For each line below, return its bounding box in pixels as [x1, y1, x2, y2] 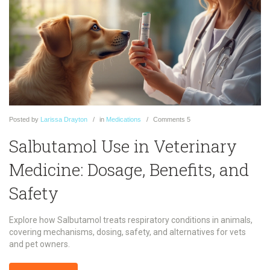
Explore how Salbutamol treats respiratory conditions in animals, [9, 215, 253, 225]
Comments [153, 116, 185, 124]
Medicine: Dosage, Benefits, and [9, 158, 249, 181]
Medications [106, 116, 141, 124]
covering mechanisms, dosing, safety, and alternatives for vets [9, 227, 246, 237]
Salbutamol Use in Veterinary [9, 134, 237, 157]
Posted [9, 116, 30, 124]
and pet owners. [9, 239, 70, 249]
